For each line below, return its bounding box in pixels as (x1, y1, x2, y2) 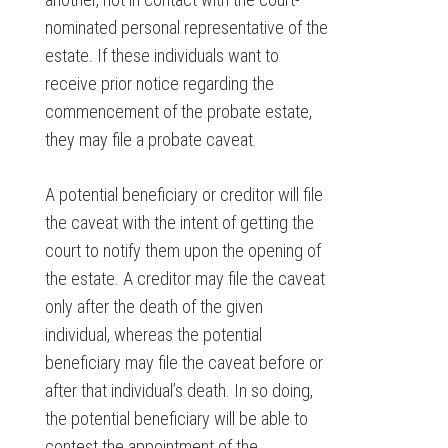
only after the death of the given (44, 296, 263, 318)
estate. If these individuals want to (44, 45, 279, 67)
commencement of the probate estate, (44, 101, 312, 123)
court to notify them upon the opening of (44, 240, 321, 262)
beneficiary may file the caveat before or (44, 352, 323, 374)
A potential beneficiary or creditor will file (44, 184, 323, 206)
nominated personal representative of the (44, 17, 328, 39)
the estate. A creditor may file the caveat (44, 268, 325, 290)
